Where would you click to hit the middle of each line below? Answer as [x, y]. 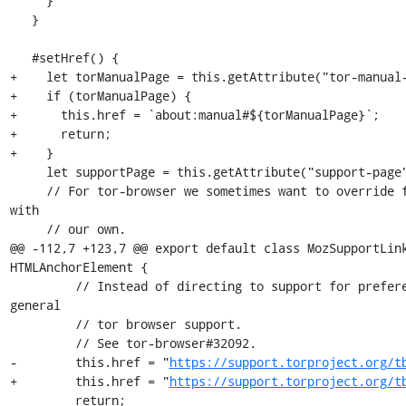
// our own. [28, 229]
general [35, 305]
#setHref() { [20, 58]
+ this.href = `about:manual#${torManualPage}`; [194, 115]
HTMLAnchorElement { [78, 267]
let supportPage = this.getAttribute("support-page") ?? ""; [28, 172]
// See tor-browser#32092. [42, 343]
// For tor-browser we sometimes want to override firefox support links [28, 191]
